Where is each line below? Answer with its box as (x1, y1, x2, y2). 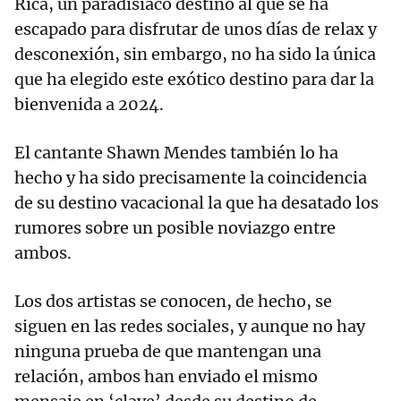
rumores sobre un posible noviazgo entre (14, 217, 336, 238)
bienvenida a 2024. (14, 93, 167, 115)
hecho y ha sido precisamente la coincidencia (14, 166, 367, 188)
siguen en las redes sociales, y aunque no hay (14, 315, 365, 337)
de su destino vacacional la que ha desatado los (14, 192, 379, 213)
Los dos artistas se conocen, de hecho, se (14, 290, 332, 311)
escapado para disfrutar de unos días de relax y (14, 18, 377, 39)
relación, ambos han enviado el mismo (14, 365, 318, 387)
